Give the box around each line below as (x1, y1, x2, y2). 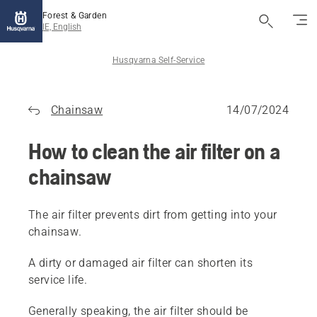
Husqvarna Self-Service (112, 55, 205, 65)
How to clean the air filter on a (28, 138, 280, 164)
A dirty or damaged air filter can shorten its (28, 256, 253, 270)
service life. (28, 273, 88, 287)
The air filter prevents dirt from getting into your (28, 208, 277, 221)
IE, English (42, 22, 81, 32)
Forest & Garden (42, 11, 107, 21)
